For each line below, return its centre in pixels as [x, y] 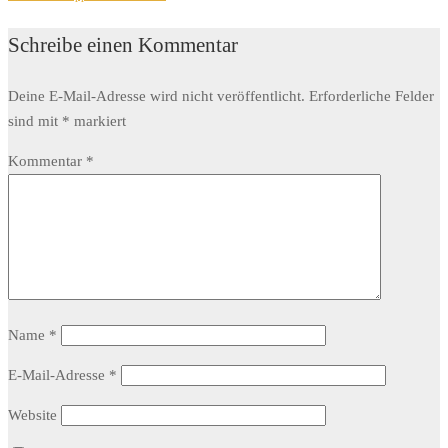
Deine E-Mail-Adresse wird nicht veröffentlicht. [156, 96]
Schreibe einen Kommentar [123, 45]
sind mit [35, 121]
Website [32, 415]
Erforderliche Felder [371, 96]
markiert [98, 121]
